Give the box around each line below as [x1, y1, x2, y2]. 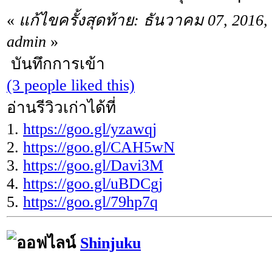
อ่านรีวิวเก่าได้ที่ [7, 98, 116, 117]
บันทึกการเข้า [7, 55, 105, 73]
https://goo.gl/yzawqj [23, 120, 157, 138]
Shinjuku [80, 234, 141, 252]
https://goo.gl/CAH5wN [23, 138, 175, 156]
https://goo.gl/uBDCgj [23, 174, 163, 192]
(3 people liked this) [7, 76, 135, 94]
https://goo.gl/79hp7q [23, 192, 158, 211]
